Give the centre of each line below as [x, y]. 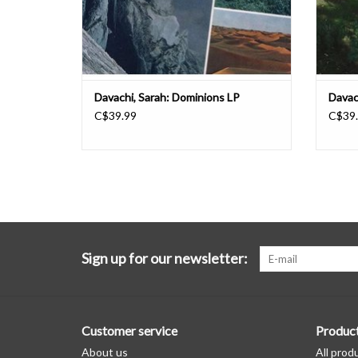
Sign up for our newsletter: [165, 259]
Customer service [129, 331]
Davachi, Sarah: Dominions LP [167, 97]
